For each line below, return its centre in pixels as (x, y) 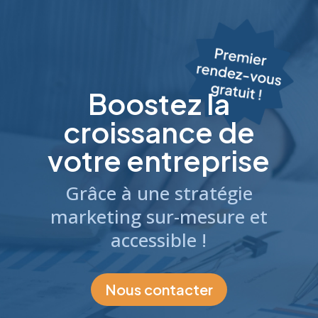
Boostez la (159, 104)
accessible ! (159, 240)
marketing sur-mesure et (159, 217)
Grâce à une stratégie (159, 193)
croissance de (159, 132)
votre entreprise (159, 160)
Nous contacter (159, 290)
